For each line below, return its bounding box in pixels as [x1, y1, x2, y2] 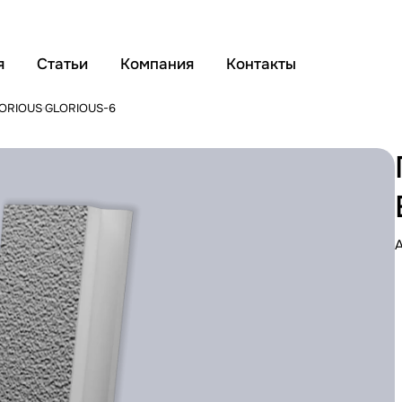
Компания [120, 55, 194, 74]
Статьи [37, 55, 88, 74]
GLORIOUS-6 [45, 100, 116, 116]
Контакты [226, 55, 296, 74]
